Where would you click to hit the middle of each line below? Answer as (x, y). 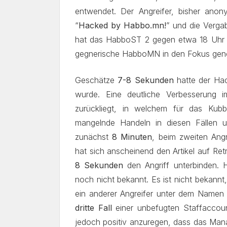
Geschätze (97, 80)
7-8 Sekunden (146, 80)
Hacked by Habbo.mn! (123, 25)
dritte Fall (93, 208)
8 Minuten (132, 137)
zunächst (94, 137)
